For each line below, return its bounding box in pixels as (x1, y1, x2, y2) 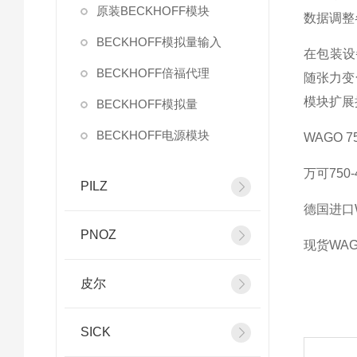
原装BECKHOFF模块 (96, 4, 210, 18)
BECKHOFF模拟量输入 (96, 35, 222, 49)
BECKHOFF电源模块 (96, 128, 210, 142)
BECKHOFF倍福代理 (96, 66, 210, 80)
